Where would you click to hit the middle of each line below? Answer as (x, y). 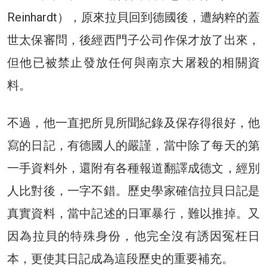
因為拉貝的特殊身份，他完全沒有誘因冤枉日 (133, 236)
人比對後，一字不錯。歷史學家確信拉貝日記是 (133, 190)
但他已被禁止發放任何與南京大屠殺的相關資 (133, 62)
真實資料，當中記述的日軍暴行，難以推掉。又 (133, 213)
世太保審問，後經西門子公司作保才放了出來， (133, 40)
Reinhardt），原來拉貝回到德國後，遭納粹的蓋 (133, 17)
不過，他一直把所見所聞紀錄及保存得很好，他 (133, 122)
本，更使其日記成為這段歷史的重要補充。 (120, 258)
